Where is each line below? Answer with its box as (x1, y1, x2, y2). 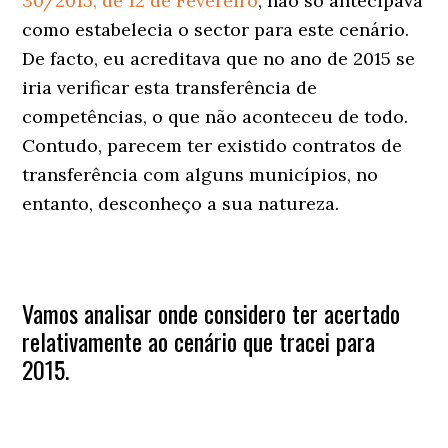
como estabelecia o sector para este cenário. (22, 17, 410, 41)
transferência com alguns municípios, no (22, 162, 379, 186)
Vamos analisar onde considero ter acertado (22, 294, 401, 331)
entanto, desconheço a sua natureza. (22, 191, 340, 215)
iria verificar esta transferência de (22, 75, 318, 99)
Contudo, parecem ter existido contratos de (22, 133, 403, 157)
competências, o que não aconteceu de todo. (22, 104, 409, 128)
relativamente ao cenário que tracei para (22, 322, 376, 359)
